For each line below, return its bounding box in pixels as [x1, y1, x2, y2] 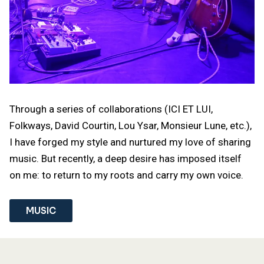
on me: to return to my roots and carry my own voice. [9, 169, 244, 181]
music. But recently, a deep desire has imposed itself [9, 152, 242, 164]
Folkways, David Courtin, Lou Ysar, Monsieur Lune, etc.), [9, 119, 252, 131]
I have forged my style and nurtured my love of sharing [9, 136, 252, 148]
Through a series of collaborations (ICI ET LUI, [9, 103, 213, 115]
